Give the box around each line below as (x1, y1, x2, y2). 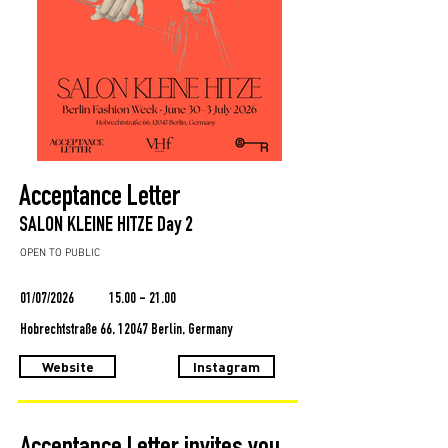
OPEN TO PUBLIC (20, 246, 100, 260)
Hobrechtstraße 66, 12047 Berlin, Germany (20, 322, 232, 338)
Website (41, 357, 94, 375)
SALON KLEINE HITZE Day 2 (19, 215, 193, 237)
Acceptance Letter (19, 183, 180, 213)
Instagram (193, 357, 260, 375)
